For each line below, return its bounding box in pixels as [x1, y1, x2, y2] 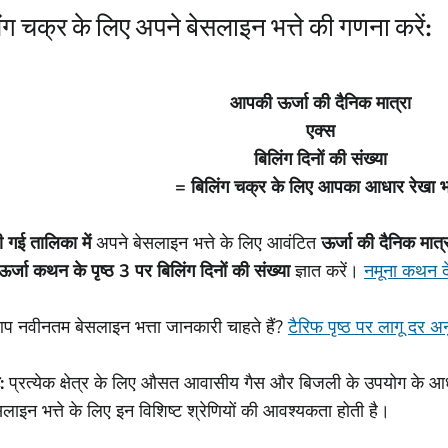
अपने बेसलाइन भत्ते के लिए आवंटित [91, 230, 321, 255]
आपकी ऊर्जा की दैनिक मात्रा [229, 90, 411, 115]
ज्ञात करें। [290, 258, 364, 283]
